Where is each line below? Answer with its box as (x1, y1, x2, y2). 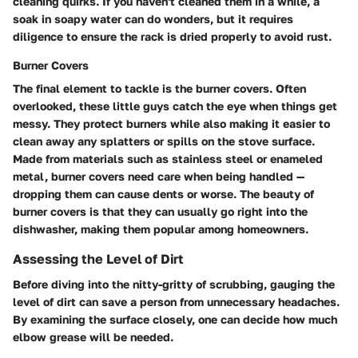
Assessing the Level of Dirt (13, 250, 184, 267)
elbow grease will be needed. (13, 329, 173, 344)
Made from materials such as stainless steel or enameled (13, 151, 323, 165)
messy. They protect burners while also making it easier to (13, 116, 330, 130)
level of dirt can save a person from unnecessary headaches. (13, 294, 340, 308)
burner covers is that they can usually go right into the (13, 204, 308, 218)
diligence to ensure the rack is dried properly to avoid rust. (13, 29, 332, 43)
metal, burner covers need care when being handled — (13, 169, 304, 183)
